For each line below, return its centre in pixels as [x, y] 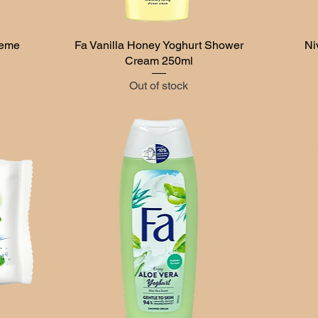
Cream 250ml [159, 60]
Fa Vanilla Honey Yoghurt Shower [159, 45]
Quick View [159, 44]
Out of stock [159, 85]
